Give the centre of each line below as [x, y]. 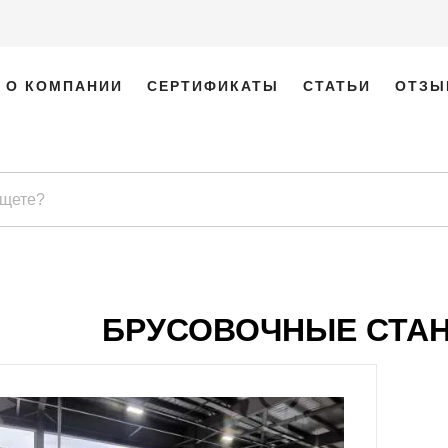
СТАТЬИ [337, 86]
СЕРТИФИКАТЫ [213, 86]
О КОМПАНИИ [64, 86]
